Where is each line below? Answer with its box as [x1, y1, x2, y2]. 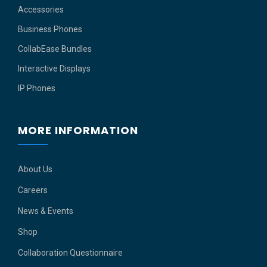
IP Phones [18, 83, 55, 93]
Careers [18, 185, 48, 195]
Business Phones [18, 24, 82, 34]
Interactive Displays [18, 64, 91, 73]
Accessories [18, 5, 64, 14]
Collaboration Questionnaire [18, 247, 123, 257]
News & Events [18, 206, 73, 216]
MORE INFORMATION [18, 122, 138, 138]
